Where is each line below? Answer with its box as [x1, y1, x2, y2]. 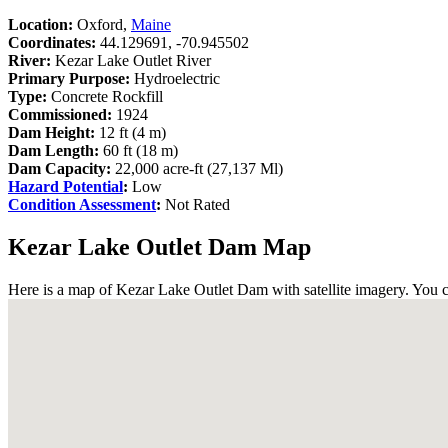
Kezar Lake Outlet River [51, 51, 211, 69]
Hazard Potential [8, 177, 123, 195]
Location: [8, 15, 73, 33]
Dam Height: [8, 123, 95, 141]
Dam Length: [8, 141, 99, 159]
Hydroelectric [130, 69, 220, 87]
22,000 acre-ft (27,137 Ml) [115, 159, 283, 177]
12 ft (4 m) [95, 123, 166, 141]
